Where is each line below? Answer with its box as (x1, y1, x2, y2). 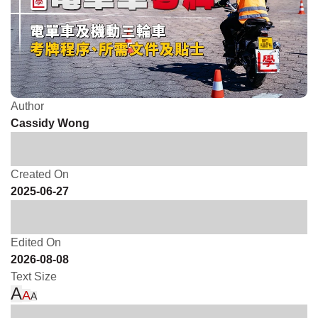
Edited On (11, 236, 61, 248)
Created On (11, 168, 69, 180)
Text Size (11, 270, 57, 283)
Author (11, 99, 44, 112)
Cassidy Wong (11, 116, 89, 129)
